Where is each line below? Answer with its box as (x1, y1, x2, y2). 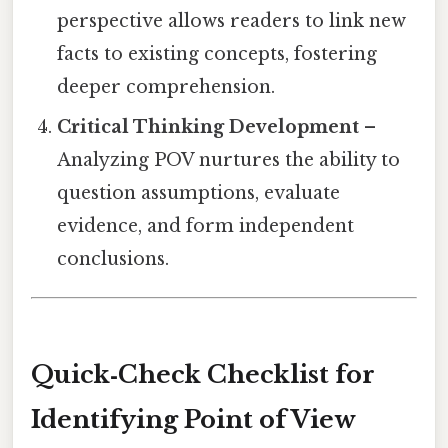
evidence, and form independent (57, 214, 355, 237)
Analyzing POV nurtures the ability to (57, 148, 401, 171)
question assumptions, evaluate (57, 181, 341, 204)
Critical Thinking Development (57, 115, 360, 138)
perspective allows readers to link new (57, 9, 407, 32)
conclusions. (57, 247, 170, 270)
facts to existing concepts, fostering (57, 42, 378, 65)
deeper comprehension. (57, 75, 276, 98)
